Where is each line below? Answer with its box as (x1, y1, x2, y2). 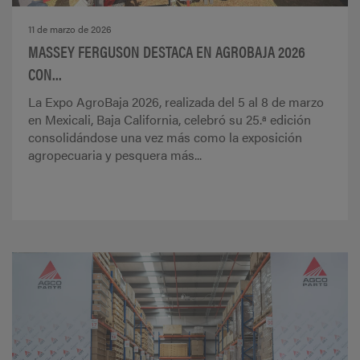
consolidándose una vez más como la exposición (28, 128, 302, 147)
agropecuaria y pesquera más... (28, 145, 202, 165)
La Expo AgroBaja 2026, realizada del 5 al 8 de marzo (28, 92, 324, 112)
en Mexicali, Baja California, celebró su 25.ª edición (28, 110, 311, 129)
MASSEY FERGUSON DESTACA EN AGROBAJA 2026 (28, 39, 305, 63)
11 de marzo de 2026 (28, 22, 112, 37)
